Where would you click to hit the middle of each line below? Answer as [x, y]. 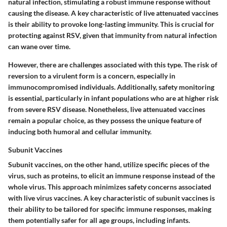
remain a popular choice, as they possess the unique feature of [105, 121]
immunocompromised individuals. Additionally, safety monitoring [111, 87]
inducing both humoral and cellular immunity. [80, 132]
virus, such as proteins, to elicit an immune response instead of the [111, 176]
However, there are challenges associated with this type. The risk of [113, 65]
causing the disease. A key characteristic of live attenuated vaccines [113, 13]
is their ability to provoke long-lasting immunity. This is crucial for [111, 24]
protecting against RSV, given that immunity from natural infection [112, 35]
